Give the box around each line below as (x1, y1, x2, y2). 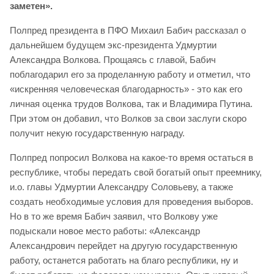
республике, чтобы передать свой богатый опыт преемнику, (10, 167, 262, 178)
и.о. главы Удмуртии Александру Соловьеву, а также (10, 182, 233, 193)
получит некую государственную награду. (10, 128, 185, 139)
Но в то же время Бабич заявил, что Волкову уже (10, 211, 218, 222)
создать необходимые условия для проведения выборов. (10, 196, 253, 207)
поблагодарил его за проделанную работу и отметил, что (10, 69, 250, 80)
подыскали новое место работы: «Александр (10, 226, 200, 237)
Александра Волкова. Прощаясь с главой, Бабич (10, 54, 216, 65)
